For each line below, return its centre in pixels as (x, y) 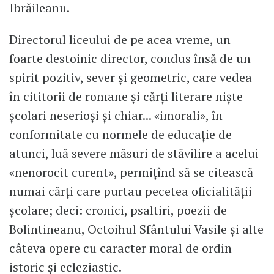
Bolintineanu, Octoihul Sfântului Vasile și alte (136, 229)
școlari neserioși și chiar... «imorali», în (116, 115)
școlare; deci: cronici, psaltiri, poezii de (118, 210)
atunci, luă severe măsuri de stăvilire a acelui (134, 153)
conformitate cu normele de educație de (120, 134)
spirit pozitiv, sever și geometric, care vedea (131, 77)
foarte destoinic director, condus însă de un (130, 58)
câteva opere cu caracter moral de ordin (120, 248)
